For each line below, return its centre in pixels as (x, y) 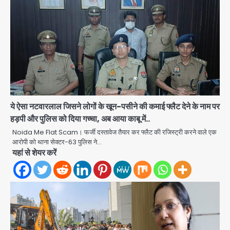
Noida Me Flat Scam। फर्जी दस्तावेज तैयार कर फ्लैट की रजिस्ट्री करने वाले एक (114, 132)
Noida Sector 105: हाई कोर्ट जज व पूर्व (143, 221)
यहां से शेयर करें (34, 152)
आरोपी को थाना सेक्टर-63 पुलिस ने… (57, 142)
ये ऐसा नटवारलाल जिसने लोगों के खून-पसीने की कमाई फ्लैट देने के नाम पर (115, 106)
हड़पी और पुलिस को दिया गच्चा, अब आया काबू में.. (80, 119)
